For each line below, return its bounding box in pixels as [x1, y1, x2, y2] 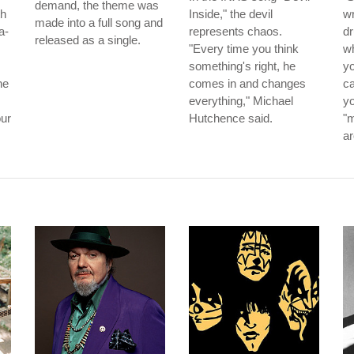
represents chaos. [189, 24, 282, 38]
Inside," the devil [189, 7, 273, 21]
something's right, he [189, 59, 296, 73]
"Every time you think [189, 42, 299, 55]
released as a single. [35, 33, 141, 47]
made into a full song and [35, 16, 163, 29]
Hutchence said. [189, 111, 273, 125]
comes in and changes [189, 77, 306, 90]
